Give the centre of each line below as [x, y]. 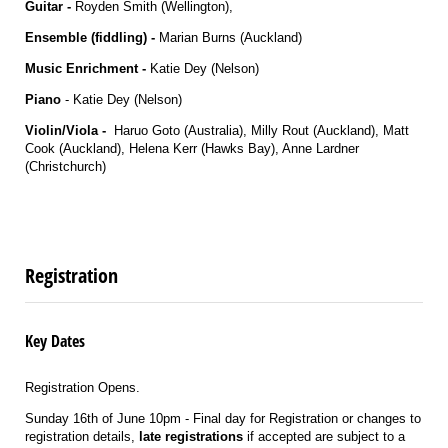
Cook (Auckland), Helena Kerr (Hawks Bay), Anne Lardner [192, 149]
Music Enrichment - [85, 69]
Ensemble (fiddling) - [90, 38]
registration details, [82, 436]
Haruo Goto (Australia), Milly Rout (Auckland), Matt [257, 131]
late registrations [191, 436]
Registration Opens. [82, 387]
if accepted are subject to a [324, 436]
